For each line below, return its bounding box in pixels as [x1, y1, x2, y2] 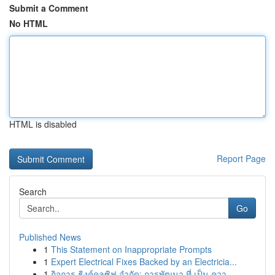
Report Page [217, 152, 266, 165]
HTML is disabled [9, 118, 77, 130]
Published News [19, 231, 81, 243]
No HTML [9, 17, 48, 29]
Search [19, 185, 47, 198]
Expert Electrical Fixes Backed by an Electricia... [51, 255, 237, 268]
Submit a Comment [9, 2, 88, 14]
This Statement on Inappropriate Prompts [51, 243, 212, 255]
